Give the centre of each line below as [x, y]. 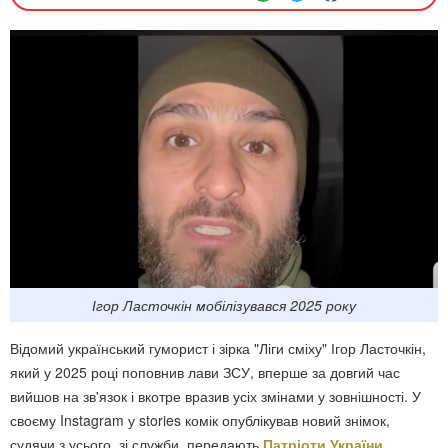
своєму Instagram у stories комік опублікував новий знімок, [200, 420]
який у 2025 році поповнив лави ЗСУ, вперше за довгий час [205, 372]
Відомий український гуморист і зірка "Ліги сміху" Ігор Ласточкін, [218, 348]
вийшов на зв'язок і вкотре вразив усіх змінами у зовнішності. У [215, 396]
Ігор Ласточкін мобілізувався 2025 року [224, 305]
